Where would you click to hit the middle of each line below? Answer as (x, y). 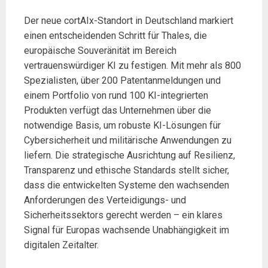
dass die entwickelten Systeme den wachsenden (127, 185)
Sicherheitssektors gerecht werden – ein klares (123, 215)
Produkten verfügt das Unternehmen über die (118, 111)
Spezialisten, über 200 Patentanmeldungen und (122, 81)
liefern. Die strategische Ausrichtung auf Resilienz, (130, 156)
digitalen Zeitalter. (61, 245)
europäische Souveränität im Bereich (100, 51)
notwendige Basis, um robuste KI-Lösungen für (122, 126)
